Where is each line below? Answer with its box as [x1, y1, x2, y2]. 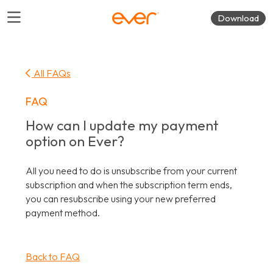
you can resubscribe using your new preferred [26, 193, 216, 205]
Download [218, 12, 259, 24]
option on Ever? [26, 132, 124, 150]
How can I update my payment [26, 116, 219, 134]
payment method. [26, 207, 100, 219]
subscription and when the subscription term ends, [26, 179, 232, 191]
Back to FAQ [26, 250, 80, 263]
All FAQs [32, 67, 71, 79]
